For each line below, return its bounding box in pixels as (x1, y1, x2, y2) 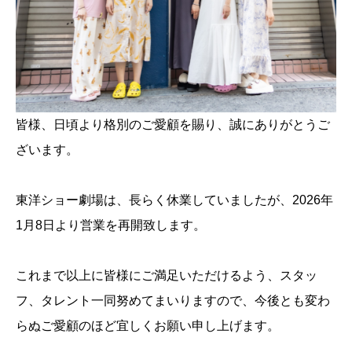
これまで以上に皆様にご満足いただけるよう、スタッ (16, 269, 317, 283)
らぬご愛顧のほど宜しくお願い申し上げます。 (16, 319, 280, 333)
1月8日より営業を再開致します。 (16, 218, 206, 233)
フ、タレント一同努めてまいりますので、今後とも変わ (16, 294, 330, 308)
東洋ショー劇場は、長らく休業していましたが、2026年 (16, 193, 333, 207)
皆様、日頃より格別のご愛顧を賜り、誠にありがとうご (16, 118, 330, 132)
